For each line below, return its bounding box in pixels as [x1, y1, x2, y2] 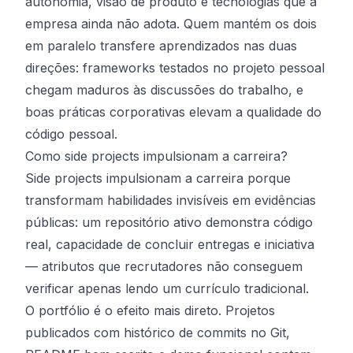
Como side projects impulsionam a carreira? [25, 148, 288, 164]
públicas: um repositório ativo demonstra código [25, 214, 313, 230]
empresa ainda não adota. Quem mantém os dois [25, 16, 317, 32]
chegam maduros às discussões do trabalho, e [25, 82, 303, 98]
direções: [25, 60, 83, 76]
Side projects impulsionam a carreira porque [25, 170, 291, 186]
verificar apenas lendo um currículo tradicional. [25, 281, 309, 296]
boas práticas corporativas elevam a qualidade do [25, 104, 321, 120]
